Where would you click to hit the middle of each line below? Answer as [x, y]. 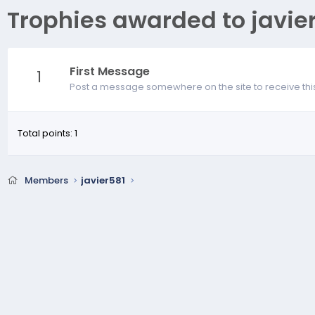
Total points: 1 [47, 133]
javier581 [103, 180]
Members [46, 180]
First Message [110, 71]
